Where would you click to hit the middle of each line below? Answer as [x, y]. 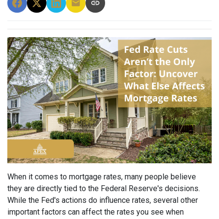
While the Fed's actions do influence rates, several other [103, 200]
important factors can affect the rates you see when [96, 212]
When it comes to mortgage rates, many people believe [102, 177]
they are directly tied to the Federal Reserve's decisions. [104, 189]
